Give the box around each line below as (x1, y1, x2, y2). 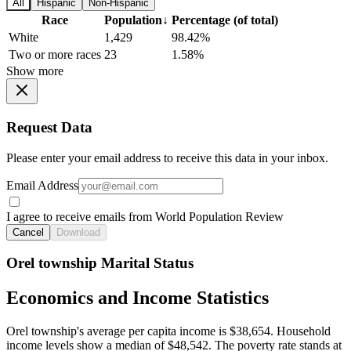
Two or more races (9, 48, 101, 62)
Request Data (6, 119, 92, 136)
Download (56, 226, 100, 238)
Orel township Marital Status (6, 255, 194, 272)
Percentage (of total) (172, 13, 278, 27)
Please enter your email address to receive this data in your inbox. (6, 150, 328, 165)
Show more (6, 64, 63, 78)
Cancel (13, 226, 44, 238)
